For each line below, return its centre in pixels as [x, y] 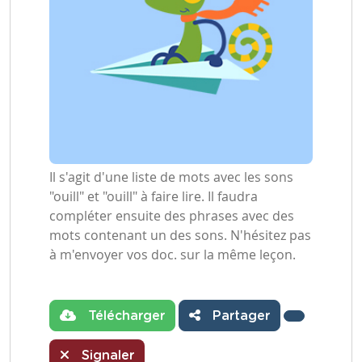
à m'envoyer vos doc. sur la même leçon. [173, 255]
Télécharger [124, 316]
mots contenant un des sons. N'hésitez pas [180, 235]
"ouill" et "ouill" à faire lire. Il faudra [154, 196]
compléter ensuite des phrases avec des [172, 216]
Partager [239, 316]
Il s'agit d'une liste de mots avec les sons [171, 177]
